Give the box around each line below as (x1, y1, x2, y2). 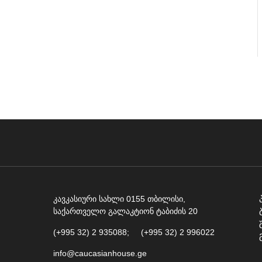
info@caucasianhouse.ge (53, 248, 147, 258)
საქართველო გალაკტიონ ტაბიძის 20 (53, 206, 198, 216)
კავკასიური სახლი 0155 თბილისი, (53, 194, 185, 204)
